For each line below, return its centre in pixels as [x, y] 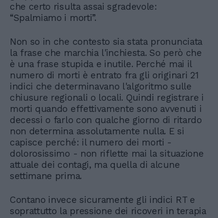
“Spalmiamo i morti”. [53, 18]
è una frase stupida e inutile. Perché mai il [101, 64]
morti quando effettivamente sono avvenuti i [106, 109]
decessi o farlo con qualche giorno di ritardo [106, 120]
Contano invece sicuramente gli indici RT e [102, 200]
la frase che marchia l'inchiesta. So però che [106, 53]
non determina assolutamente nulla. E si [97, 131]
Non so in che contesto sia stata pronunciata [106, 41]
